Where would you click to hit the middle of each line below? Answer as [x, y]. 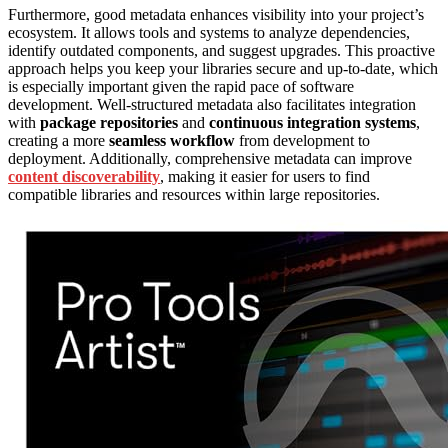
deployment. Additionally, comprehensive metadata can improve [210, 159]
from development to [302, 141]
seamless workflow [172, 141]
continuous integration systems [312, 123]
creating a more [58, 141]
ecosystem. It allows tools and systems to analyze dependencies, [209, 33]
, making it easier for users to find [265, 177]
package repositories [109, 123]
